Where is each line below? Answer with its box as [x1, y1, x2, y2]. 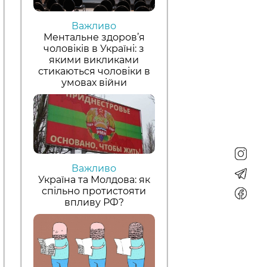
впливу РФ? [64, 196, 124, 208]
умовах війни [61, 76, 127, 88]
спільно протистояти [42, 185, 147, 197]
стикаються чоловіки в [38, 65, 150, 77]
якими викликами [49, 54, 139, 66]
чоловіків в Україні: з [44, 42, 145, 54]
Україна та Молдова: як [38, 173, 150, 185]
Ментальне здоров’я [43, 31, 145, 43]
